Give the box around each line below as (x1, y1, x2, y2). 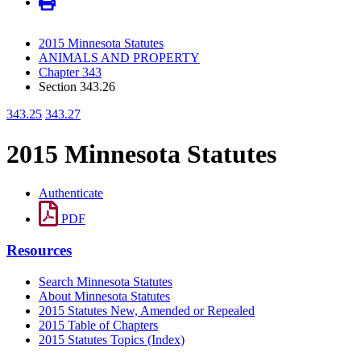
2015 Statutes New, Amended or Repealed (39, 303, 255, 317)
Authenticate (39, 186, 103, 201)
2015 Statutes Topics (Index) (39, 332, 185, 346)
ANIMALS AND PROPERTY (39, 51, 200, 65)
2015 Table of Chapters (39, 317, 158, 332)
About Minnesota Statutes (39, 288, 170, 303)
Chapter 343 (39, 65, 102, 80)
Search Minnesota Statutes (39, 274, 172, 288)
